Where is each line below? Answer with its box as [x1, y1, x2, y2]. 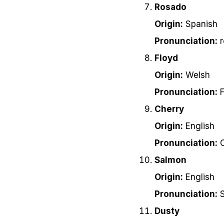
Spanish [183, 19, 217, 29]
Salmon [154, 155, 186, 165]
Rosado [154, 2, 186, 12]
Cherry [154, 104, 184, 114]
